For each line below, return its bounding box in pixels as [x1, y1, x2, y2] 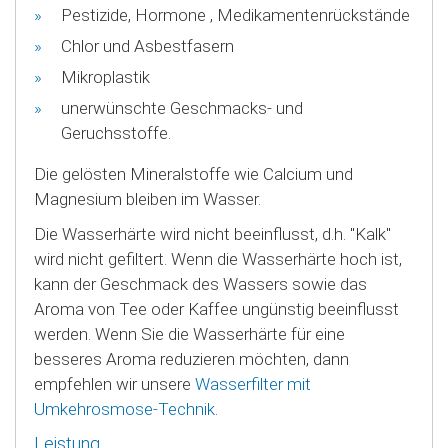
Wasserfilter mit [195, 373, 311, 394]
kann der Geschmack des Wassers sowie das [34, 273, 367, 294]
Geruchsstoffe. [61, 122, 171, 143]
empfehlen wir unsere [34, 373, 195, 394]
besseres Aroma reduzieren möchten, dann [34, 348, 349, 369]
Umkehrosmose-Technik [34, 398, 215, 419]
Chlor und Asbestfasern [61, 35, 234, 56]
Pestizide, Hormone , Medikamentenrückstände [61, 4, 410, 25]
